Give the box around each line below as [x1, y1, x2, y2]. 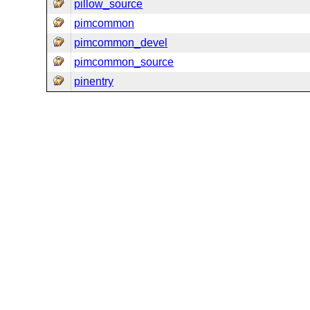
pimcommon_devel [74, 37, 168, 48]
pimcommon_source [74, 56, 174, 68]
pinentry [74, 75, 114, 87]
